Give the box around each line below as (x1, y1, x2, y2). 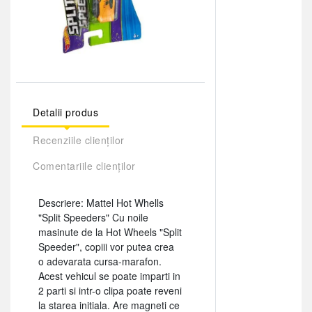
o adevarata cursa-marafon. (38, 253, 162, 268)
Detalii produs (33, 104, 98, 119)
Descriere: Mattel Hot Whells (38, 195, 164, 210)
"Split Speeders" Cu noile (38, 210, 148, 224)
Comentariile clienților (33, 158, 136, 173)
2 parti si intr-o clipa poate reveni (38, 283, 182, 297)
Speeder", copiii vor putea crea (38, 239, 174, 253)
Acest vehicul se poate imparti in (38, 268, 180, 283)
